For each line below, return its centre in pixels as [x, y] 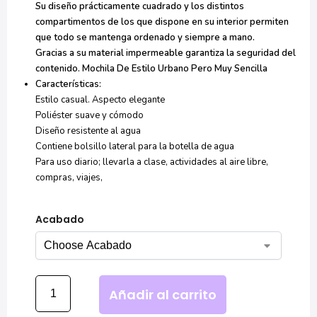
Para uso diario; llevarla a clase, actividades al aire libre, [152, 162]
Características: [68, 84]
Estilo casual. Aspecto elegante [100, 99]
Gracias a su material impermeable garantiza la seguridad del [166, 53]
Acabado [60, 219]
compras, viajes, [69, 177]
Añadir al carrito [163, 294]
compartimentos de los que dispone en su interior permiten [162, 22]
